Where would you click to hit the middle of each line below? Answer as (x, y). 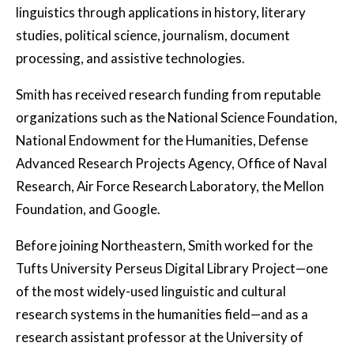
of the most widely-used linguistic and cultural (151, 291)
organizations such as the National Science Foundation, (177, 117)
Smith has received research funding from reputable (168, 94)
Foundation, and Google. (88, 209)
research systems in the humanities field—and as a (162, 314)
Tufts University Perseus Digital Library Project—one (172, 268)
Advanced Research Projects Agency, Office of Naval (171, 163)
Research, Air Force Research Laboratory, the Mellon (170, 186)
